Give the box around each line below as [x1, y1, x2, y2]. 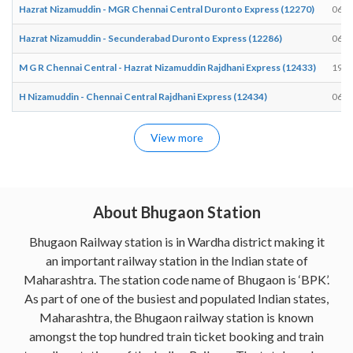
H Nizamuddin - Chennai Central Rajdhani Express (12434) [19, 90, 267, 102]
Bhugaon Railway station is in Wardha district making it [28, 233, 325, 249]
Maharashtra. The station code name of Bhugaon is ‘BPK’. [24, 271, 329, 287]
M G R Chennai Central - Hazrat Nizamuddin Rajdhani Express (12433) [19, 61, 316, 73]
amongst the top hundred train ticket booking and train [29, 328, 324, 344]
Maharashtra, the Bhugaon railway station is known [39, 309, 314, 325]
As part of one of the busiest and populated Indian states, [24, 290, 329, 306]
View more [150, 130, 203, 144]
